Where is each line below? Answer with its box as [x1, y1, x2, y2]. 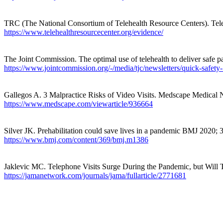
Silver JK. [4, 126, 37, 135]
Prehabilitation [37, 126, 83, 135]
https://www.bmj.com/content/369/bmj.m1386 [4, 135, 148, 144]
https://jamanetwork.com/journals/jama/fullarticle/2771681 [4, 171, 186, 180]
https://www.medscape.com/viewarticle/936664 [4, 99, 153, 108]
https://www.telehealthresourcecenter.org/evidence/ [4, 27, 163, 36]
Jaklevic [4, 162, 29, 171]
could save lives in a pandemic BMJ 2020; [83, 126, 220, 135]
